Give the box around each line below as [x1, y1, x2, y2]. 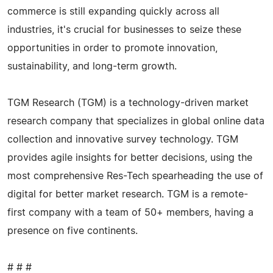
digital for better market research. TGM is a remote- [7, 189, 248, 199]
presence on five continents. [7, 225, 138, 236]
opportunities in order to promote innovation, [7, 43, 218, 53]
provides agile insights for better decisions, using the [7, 152, 252, 163]
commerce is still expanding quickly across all [7, 6, 219, 16]
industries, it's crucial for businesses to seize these [7, 24, 241, 35]
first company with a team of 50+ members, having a [7, 207, 253, 218]
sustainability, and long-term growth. [7, 61, 177, 71]
